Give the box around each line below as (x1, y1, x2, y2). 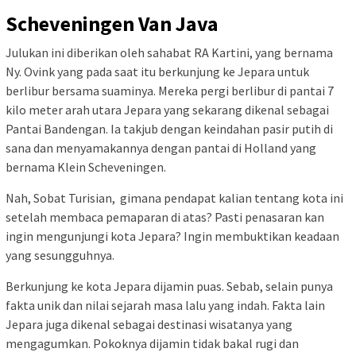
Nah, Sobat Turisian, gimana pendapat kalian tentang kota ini (6, 189, 343, 206)
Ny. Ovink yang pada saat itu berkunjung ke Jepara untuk (6, 63, 309, 79)
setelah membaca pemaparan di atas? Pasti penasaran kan (6, 208, 324, 225)
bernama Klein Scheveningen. (6, 158, 166, 175)
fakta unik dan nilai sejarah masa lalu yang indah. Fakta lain (6, 296, 325, 313)
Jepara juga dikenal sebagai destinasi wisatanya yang (6, 315, 292, 332)
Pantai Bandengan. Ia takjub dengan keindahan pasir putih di (6, 120, 333, 137)
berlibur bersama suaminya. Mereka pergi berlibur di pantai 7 (6, 82, 334, 99)
